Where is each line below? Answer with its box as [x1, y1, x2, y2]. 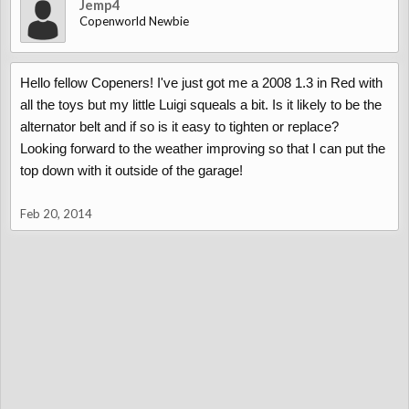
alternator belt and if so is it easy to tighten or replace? [20, 119, 339, 134]
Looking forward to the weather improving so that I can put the [20, 141, 385, 156]
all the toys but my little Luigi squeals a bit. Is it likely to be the [20, 97, 382, 112]
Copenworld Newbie [79, 14, 189, 28]
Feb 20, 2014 [20, 206, 92, 221]
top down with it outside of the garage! [20, 163, 243, 178]
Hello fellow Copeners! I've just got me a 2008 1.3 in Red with [20, 75, 383, 90]
